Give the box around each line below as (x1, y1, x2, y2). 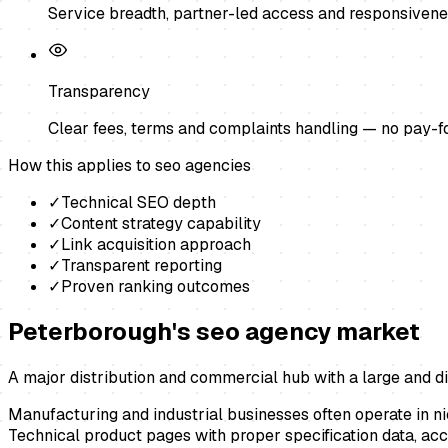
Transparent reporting (61, 254, 222, 276)
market (331, 316, 420, 348)
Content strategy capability (61, 212, 261, 234)
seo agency (196, 316, 331, 348)
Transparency (48, 80, 150, 102)
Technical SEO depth (61, 191, 216, 213)
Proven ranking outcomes (61, 275, 250, 297)
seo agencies (155, 154, 251, 176)
